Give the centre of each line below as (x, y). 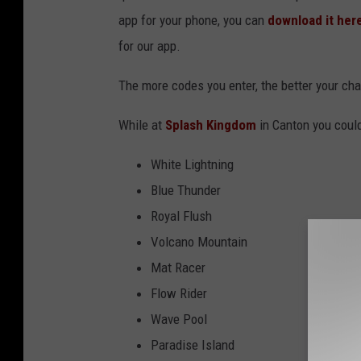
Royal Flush (181, 216)
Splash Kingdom (212, 125)
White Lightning (192, 165)
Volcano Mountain (199, 242)
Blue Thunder (186, 191)
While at (142, 125)
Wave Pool (179, 320)
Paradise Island (193, 345)
